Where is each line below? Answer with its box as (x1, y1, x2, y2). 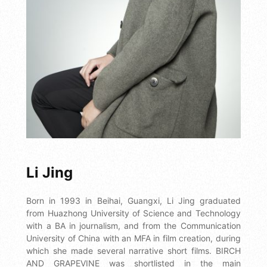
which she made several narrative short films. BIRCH (26, 245, 241, 256)
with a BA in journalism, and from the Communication (26, 220, 241, 231)
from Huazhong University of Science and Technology (26, 207, 241, 218)
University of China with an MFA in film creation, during (26, 232, 241, 243)
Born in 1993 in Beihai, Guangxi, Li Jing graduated (26, 195, 241, 206)
